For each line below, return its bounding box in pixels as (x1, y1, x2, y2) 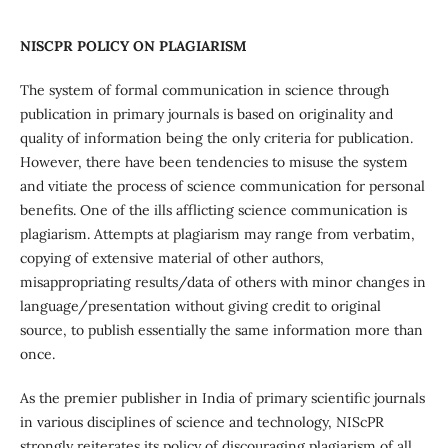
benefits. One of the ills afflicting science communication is (19, 200, 407, 219)
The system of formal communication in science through (19, 80, 389, 99)
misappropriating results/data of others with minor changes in (19, 272, 426, 291)
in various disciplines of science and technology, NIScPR (19, 412, 384, 431)
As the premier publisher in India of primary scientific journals (19, 388, 425, 407)
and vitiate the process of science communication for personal (19, 176, 425, 195)
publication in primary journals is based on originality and (19, 104, 393, 123)
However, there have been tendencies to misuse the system (19, 152, 408, 171)
